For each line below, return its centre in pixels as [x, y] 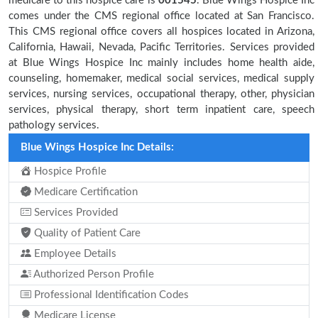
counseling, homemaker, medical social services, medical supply [161, 78]
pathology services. [54, 125]
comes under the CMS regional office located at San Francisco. [161, 16]
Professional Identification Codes [110, 295]
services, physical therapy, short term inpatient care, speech [161, 110]
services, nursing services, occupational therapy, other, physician [161, 94]
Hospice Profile [69, 171]
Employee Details [74, 254]
